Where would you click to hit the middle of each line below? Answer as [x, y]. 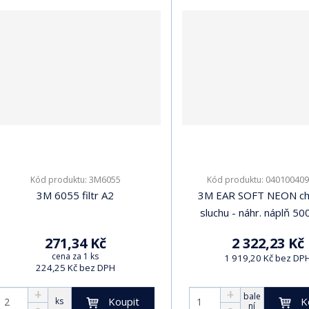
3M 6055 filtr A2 [75, 195]
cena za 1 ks [75, 256]
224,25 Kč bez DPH [75, 267]
